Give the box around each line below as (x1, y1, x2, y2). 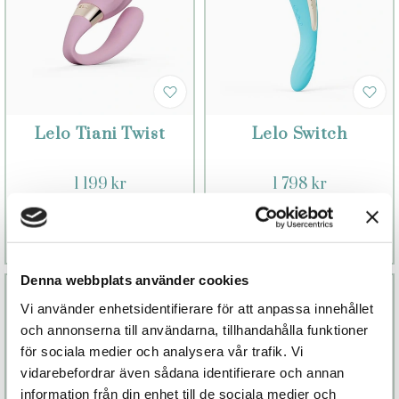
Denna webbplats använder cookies (20, 272, 248, 288)
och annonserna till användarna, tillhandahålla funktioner (20, 322, 369, 338)
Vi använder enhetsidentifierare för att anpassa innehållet (20, 300, 373, 316)
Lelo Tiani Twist (34, 123, 166, 144)
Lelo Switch (251, 123, 347, 144)
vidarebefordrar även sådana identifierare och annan (20, 364, 345, 380)
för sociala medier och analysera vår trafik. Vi (20, 343, 304, 359)
